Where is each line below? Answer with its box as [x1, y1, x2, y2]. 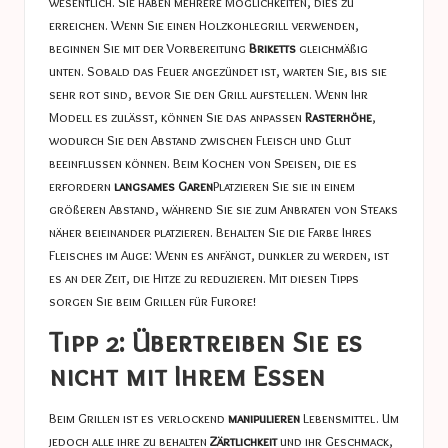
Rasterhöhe [305, 109, 372, 126]
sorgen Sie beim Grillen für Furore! [49, 293, 256, 310]
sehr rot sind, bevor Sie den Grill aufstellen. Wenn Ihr [49, 86, 368, 103]
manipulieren [228, 410, 300, 427]
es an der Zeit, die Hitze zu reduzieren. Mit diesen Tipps [49, 270, 359, 287]
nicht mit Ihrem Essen [49, 358, 325, 394]
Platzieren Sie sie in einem [213, 178, 355, 195]
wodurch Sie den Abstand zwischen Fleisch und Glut [49, 132, 351, 149]
